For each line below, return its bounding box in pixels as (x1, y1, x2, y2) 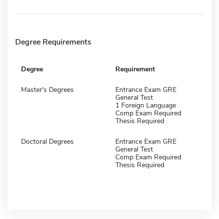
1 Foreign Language (115, 100, 176, 110)
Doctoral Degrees (21, 136, 74, 146)
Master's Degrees (21, 85, 74, 94)
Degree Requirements (15, 36, 91, 47)
